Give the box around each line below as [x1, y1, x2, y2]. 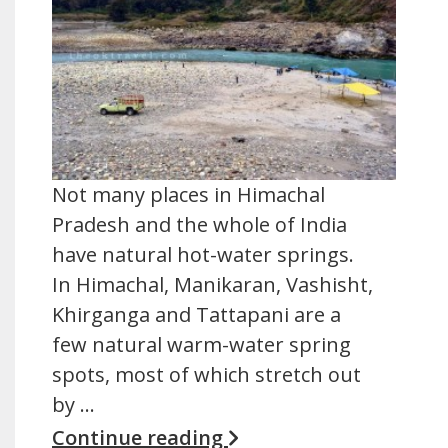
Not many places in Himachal [52, 181, 325, 208]
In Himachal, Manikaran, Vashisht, [52, 271, 373, 298]
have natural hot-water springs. [52, 241, 354, 268]
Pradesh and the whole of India [52, 211, 347, 238]
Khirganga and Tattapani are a [52, 301, 341, 328]
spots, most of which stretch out [52, 361, 361, 388]
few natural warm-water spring [52, 331, 351, 358]
